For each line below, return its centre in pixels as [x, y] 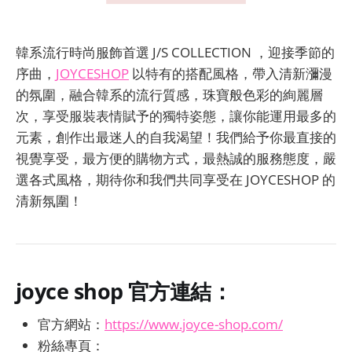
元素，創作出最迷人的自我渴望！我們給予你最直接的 [176, 137]
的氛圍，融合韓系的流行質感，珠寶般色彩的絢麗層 [169, 95]
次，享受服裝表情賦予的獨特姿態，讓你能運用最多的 [176, 116]
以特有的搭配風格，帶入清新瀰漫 [231, 74]
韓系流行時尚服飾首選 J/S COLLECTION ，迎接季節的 [175, 53]
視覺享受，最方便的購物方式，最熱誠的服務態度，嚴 [176, 159]
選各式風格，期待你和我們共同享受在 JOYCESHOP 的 [176, 180]
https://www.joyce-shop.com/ [194, 324]
